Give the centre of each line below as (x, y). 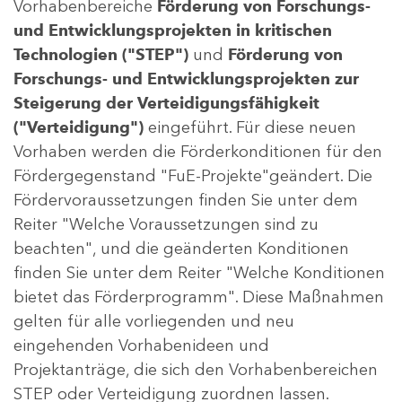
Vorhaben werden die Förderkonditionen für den (198, 152)
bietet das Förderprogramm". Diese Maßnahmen (199, 297)
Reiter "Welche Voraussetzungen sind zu (166, 225)
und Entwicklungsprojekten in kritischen (173, 31)
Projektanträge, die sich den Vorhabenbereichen (196, 370)
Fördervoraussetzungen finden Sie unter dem (186, 201)
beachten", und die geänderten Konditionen (181, 249)
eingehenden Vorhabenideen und (141, 346)
